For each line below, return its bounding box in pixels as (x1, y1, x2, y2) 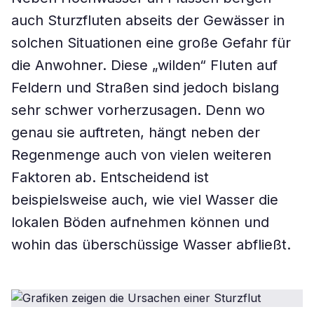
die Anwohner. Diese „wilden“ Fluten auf (11, 57, 278, 74)
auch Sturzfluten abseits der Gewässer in (11, 12, 285, 29)
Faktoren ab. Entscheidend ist (11, 169, 209, 186)
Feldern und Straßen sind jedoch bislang (11, 79, 279, 96)
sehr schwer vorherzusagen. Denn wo (11, 102, 265, 118)
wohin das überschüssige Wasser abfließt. (11, 236, 291, 253)
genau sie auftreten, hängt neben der (11, 124, 260, 141)
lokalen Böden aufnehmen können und (11, 214, 269, 231)
